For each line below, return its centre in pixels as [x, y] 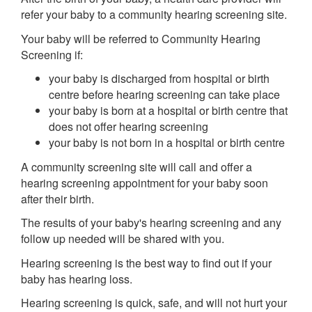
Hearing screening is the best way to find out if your [146, 263]
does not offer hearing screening [128, 126]
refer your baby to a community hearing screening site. [154, 14]
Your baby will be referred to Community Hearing [141, 38]
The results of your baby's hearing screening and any [151, 223]
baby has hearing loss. [77, 279]
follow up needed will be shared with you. [123, 239]
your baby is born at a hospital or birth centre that [168, 110]
